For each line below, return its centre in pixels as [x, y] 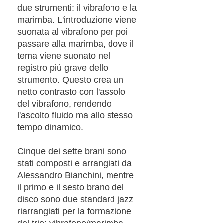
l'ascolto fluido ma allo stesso [75, 115]
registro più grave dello [63, 67]
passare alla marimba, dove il [76, 44]
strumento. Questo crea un [70, 79]
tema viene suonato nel [64, 56]
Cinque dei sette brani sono [72, 151]
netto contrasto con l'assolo [71, 91]
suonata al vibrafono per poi [73, 32]
